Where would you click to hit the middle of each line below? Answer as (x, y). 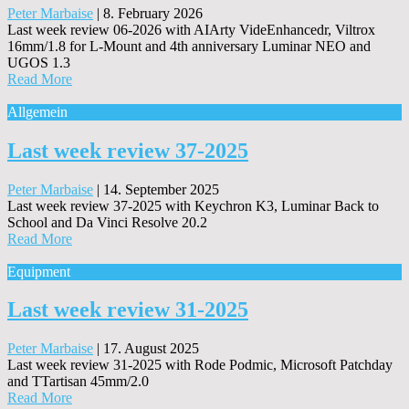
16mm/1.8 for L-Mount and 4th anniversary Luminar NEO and (189, 46)
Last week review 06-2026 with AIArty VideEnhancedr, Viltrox (191, 29)
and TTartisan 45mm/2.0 (78, 382)
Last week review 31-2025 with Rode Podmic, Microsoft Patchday (200, 365)
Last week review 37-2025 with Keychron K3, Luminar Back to (193, 205)
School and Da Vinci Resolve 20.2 (107, 222)
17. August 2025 (151, 349)
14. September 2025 (161, 189)
